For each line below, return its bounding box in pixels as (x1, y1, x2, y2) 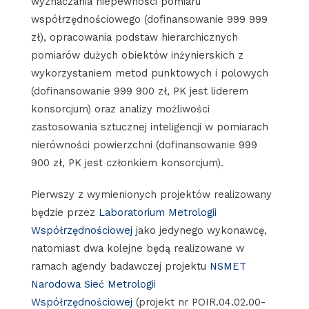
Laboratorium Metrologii (98, 206, 217, 219)
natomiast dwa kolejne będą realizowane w (30, 241, 244, 255)
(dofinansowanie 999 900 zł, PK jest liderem (30, 84, 248, 97)
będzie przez (30, 206, 99, 219)
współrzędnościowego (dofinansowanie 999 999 (30, 12, 268, 26)
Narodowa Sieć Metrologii (30, 277, 156, 290)
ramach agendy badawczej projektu (30, 259, 210, 272)
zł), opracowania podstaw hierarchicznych (30, 30, 238, 43)
